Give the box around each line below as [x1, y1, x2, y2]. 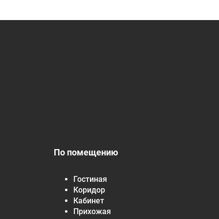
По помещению [54, 147, 118, 157]
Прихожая [73, 206, 111, 216]
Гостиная [73, 174, 107, 184]
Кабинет [73, 196, 104, 205]
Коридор [73, 185, 105, 195]
